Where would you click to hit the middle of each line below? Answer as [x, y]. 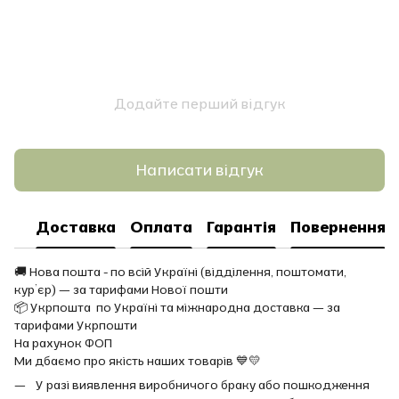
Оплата [161, 227]
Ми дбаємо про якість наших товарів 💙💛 [138, 360]
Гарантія [241, 227]
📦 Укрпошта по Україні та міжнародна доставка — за [177, 307]
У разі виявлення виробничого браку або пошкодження [203, 384]
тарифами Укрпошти [76, 325]
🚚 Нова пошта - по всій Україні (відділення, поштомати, [180, 271]
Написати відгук [199, 170]
